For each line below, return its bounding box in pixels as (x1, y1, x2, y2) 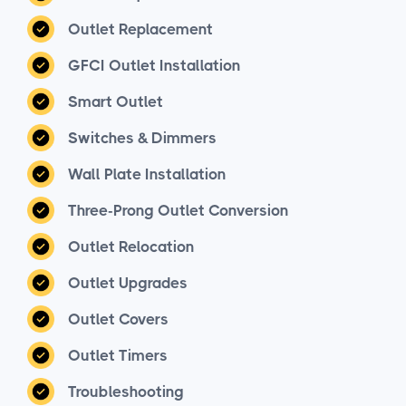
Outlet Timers (68, 345, 168, 364)
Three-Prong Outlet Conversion (68, 200, 288, 219)
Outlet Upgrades (68, 273, 188, 292)
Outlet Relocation (68, 237, 194, 256)
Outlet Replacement (68, 19, 213, 38)
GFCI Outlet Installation (68, 55, 240, 74)
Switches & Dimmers (68, 128, 217, 147)
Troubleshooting (68, 382, 184, 401)
